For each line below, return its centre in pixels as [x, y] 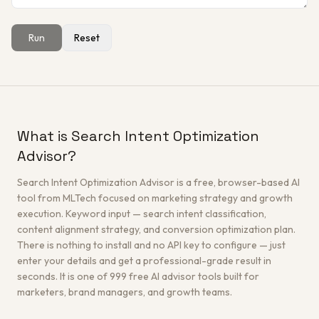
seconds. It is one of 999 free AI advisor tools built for [138, 276]
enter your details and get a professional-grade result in [144, 261]
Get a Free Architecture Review [106, 78]
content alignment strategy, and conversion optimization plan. [156, 229]
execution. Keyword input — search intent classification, [142, 214]
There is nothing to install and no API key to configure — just [151, 245]
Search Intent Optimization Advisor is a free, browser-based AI [158, 182]
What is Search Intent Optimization [138, 136]
